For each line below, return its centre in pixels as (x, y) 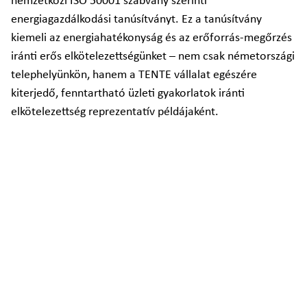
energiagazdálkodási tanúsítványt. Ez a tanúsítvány (136, 20)
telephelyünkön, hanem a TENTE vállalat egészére (134, 75)
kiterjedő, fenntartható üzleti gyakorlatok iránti (128, 94)
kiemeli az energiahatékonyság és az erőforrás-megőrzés (151, 38)
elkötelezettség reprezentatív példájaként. (115, 112)
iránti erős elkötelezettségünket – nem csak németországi (153, 57)
